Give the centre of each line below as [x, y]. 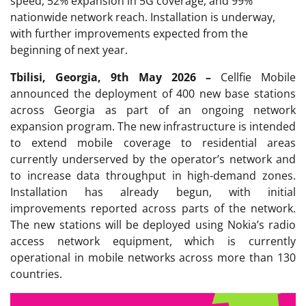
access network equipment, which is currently [153, 241]
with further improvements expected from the [129, 33]
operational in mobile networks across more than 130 [153, 257]
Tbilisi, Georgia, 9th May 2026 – [115, 77]
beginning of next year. [69, 50]
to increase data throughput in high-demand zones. [153, 175]
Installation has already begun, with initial [153, 192]
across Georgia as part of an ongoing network [153, 110]
